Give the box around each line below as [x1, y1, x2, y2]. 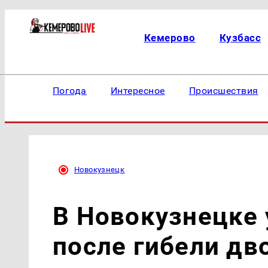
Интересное [110, 85, 165, 96]
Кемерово [144, 32, 196, 44]
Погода [53, 85, 87, 96]
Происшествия [188, 85, 258, 96]
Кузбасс [219, 32, 261, 44]
